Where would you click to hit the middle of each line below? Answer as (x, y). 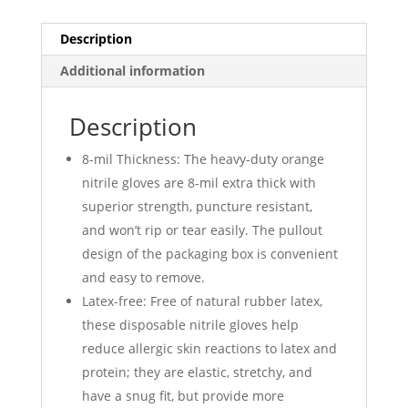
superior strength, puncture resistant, (197, 207)
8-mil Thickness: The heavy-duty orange (203, 159)
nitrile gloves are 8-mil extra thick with (199, 183)
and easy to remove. (143, 278)
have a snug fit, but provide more (183, 396)
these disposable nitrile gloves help (190, 325)
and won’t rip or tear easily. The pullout (202, 230)
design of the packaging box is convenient (209, 254)
